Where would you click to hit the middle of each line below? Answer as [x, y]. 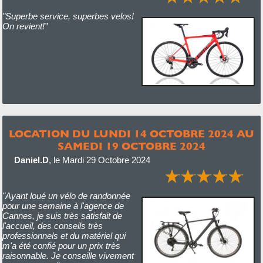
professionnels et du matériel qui [64, 236]
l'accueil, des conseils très [52, 226]
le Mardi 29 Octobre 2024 [102, 160]
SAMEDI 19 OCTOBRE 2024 [131, 146]
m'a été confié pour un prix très [61, 246]
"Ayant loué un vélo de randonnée [66, 196]
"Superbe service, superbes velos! [68, 16]
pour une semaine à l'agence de [63, 206]
